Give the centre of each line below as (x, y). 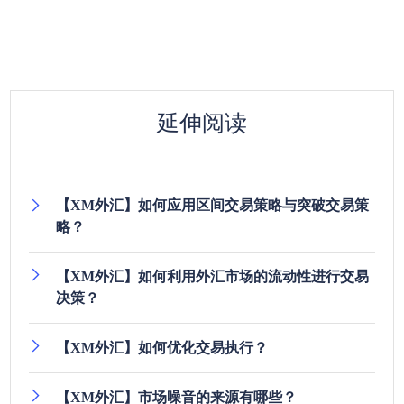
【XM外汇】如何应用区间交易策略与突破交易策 (213, 205)
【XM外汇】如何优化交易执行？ (162, 348)
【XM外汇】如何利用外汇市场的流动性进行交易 (213, 276)
